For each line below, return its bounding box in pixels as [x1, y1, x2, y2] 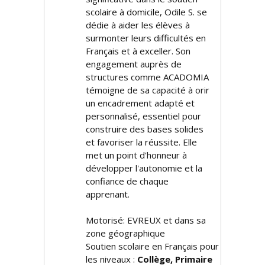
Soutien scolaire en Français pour [86, 240, 219, 252]
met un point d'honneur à [86, 149, 187, 161]
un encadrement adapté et [86, 97, 195, 109]
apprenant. [86, 188, 130, 200]
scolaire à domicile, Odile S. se [86, 6, 207, 18]
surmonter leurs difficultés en [86, 32, 206, 44]
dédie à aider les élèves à [86, 19, 190, 31]
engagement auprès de [86, 58, 182, 70]
